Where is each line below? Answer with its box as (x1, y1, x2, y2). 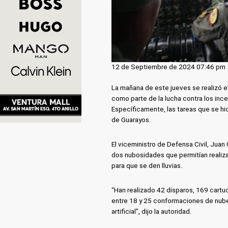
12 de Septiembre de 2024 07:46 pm (111, 63, 225, 71)
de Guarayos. (111, 116, 151, 124)
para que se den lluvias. (111, 162, 183, 170)
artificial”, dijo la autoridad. (111, 208, 192, 216)
